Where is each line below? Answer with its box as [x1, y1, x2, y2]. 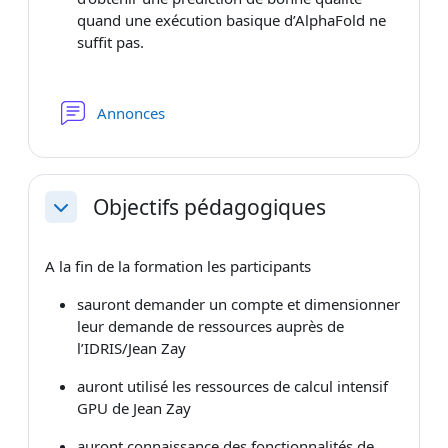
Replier [50, 206, 103, 229]
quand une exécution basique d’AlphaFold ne [77, 9, 386, 30]
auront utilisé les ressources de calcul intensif [77, 375, 388, 396]
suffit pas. [77, 31, 144, 52]
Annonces [97, 102, 169, 123]
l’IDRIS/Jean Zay [77, 337, 190, 358]
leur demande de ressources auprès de [77, 315, 344, 336]
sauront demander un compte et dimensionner [77, 293, 400, 314]
